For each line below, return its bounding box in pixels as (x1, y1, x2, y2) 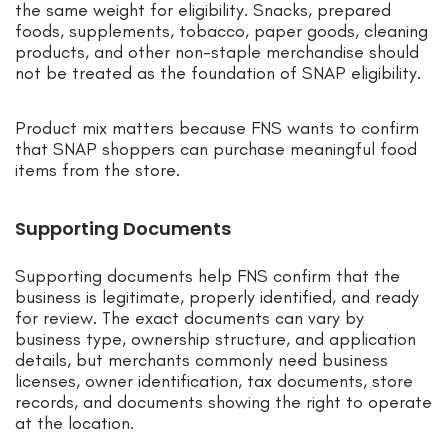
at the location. (15, 412, 134, 435)
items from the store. (15, 159, 180, 182)
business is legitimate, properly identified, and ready (15, 286, 419, 309)
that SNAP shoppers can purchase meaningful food (15, 138, 417, 161)
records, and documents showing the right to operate (15, 391, 432, 414)
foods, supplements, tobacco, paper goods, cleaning (15, 20, 428, 43)
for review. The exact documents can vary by (15, 307, 364, 330)
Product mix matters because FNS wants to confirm (15, 117, 419, 140)
